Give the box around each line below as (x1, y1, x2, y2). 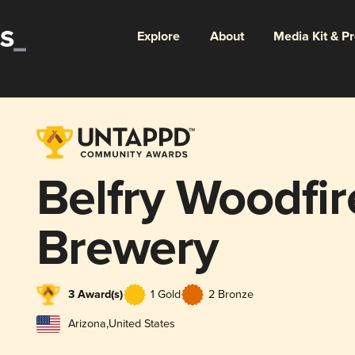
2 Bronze (208, 288, 254, 302)
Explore (136, 28, 180, 45)
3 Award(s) (67, 288, 123, 303)
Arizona (67, 316, 106, 330)
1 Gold (150, 288, 181, 302)
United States (108, 316, 175, 330)
